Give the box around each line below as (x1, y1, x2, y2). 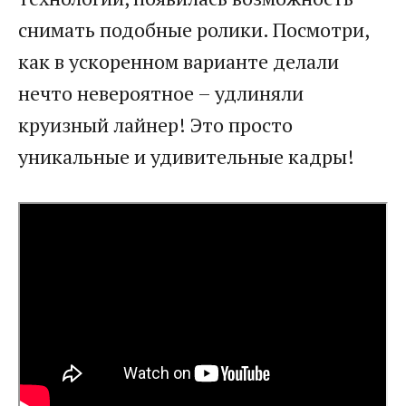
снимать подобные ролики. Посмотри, (18, 15, 369, 43)
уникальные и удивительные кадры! (18, 142, 354, 169)
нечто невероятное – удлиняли (18, 79, 304, 106)
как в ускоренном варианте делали (18, 47, 339, 74)
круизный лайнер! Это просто (18, 111, 293, 138)
